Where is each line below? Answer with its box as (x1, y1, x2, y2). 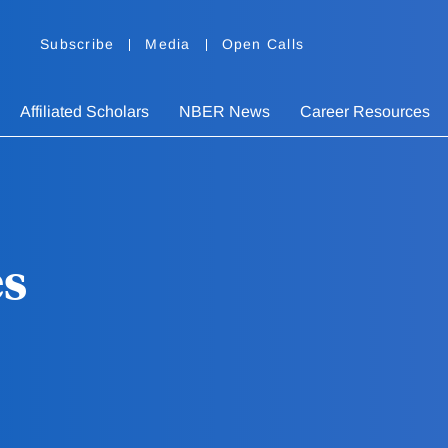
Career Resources (300, 103, 430, 121)
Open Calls (221, 36, 304, 53)
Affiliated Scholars (20, 103, 149, 121)
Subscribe (40, 36, 115, 53)
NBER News (179, 103, 270, 121)
